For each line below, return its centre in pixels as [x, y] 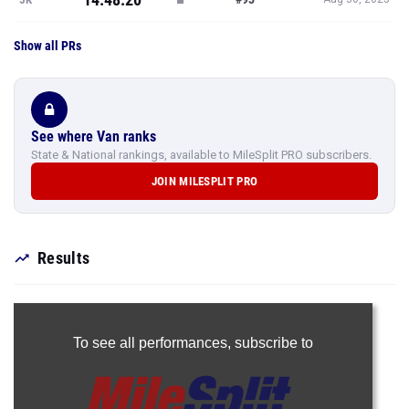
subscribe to [273, 343]
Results [64, 258]
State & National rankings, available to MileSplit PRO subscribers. [201, 155]
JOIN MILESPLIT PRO [204, 181]
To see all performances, [153, 343]
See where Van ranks [94, 136]
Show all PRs [47, 46]
